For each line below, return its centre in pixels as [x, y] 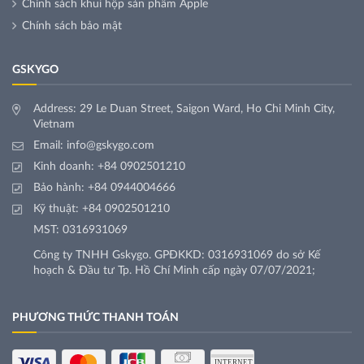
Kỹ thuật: [58, 209]
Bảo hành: [61, 188]
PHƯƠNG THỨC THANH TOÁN [95, 318]
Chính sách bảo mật [72, 26]
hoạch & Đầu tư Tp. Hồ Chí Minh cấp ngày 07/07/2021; [174, 271]
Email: [50, 146]
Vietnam [54, 125]
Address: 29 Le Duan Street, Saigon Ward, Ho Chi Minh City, [184, 109]
